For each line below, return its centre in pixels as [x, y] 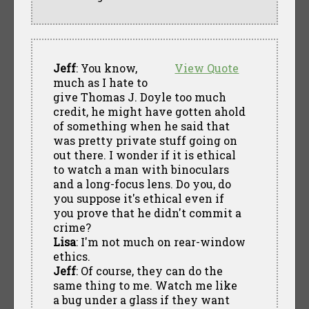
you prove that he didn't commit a [147, 212]
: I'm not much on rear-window [160, 241]
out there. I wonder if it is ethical [144, 154]
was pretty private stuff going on [145, 140]
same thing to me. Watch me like [145, 285]
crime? [72, 227]
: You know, [106, 68]
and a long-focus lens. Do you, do [142, 183]
